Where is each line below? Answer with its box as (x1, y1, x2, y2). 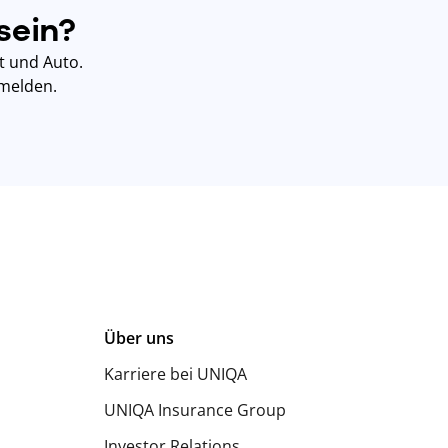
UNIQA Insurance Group (104, 398, 286, 421)
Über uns (104, 326, 174, 349)
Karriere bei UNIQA (104, 362, 247, 385)
